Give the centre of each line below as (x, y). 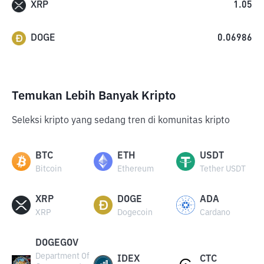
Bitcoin (49, 169)
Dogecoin (135, 213)
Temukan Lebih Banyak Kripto (94, 96)
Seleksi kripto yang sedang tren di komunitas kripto (121, 121)
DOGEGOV (57, 243)
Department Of (62, 256)
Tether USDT (222, 169)
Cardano (215, 213)
